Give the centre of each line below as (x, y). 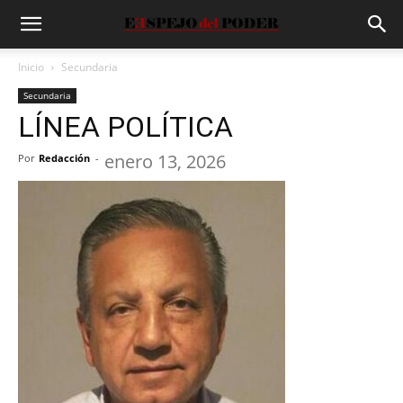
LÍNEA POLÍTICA (125, 127)
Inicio (31, 67)
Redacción (64, 158)
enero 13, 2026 (165, 161)
